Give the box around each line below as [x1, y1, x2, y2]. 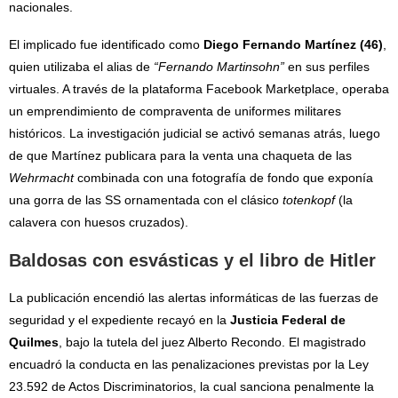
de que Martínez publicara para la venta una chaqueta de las [9, 148, 352, 163]
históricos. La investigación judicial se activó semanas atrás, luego [9, 126, 380, 141]
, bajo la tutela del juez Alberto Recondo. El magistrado [59, 335, 366, 350]
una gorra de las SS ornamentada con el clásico [9, 193, 283, 208]
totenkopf [283, 193, 335, 208]
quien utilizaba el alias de [9, 60, 154, 75]
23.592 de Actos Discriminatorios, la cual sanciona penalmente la [9, 379, 374, 394]
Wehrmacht [9, 171, 74, 186]
